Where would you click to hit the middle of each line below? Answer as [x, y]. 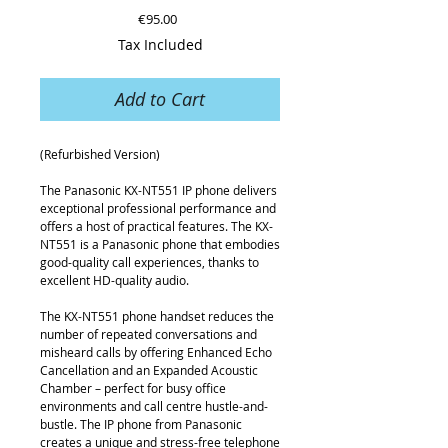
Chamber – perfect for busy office [133, 388]
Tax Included [160, 44]
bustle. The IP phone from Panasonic [141, 424]
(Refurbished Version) [100, 154]
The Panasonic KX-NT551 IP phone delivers [158, 190]
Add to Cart [160, 99]
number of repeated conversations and [148, 334]
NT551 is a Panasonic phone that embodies [160, 244]
